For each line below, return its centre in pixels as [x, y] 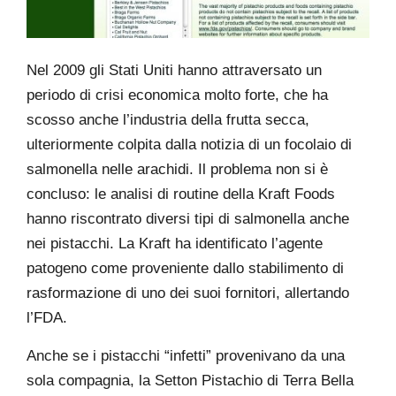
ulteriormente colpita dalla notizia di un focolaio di [189, 145]
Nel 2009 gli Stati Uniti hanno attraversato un [174, 71]
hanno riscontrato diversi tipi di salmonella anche [188, 219]
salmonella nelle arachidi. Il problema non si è [177, 170]
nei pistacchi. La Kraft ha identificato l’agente [175, 244]
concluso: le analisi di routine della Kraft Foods [181, 194]
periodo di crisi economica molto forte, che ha [177, 95]
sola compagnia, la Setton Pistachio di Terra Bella [190, 380]
